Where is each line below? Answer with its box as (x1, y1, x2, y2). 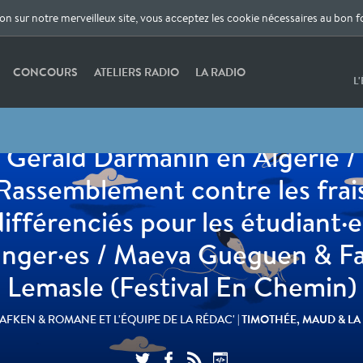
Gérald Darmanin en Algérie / (6, 139, 357, 176)
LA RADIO (195, 64, 246, 80)
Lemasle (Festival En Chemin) (6, 268, 357, 305)
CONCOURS (13, 64, 79, 80)
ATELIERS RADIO (94, 64, 180, 80)
